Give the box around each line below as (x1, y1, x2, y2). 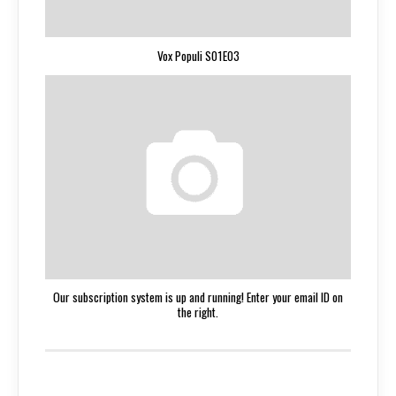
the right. (178, 303, 218, 322)
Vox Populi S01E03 (156, 47, 240, 65)
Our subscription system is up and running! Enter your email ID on (53, 288, 343, 307)
